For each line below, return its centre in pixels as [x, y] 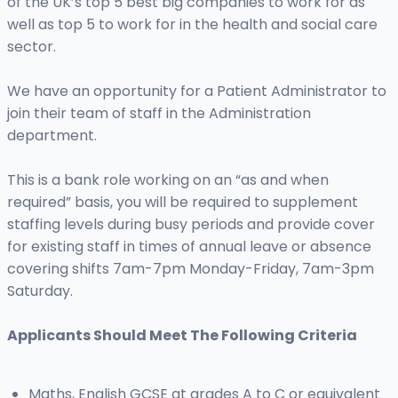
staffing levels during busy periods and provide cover [191, 225]
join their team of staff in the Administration [159, 114]
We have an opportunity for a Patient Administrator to [197, 92]
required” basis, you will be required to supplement [183, 203]
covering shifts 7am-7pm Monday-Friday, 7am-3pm [191, 269]
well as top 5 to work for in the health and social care [192, 25]
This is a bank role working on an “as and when [168, 180]
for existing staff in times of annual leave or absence [189, 247]
